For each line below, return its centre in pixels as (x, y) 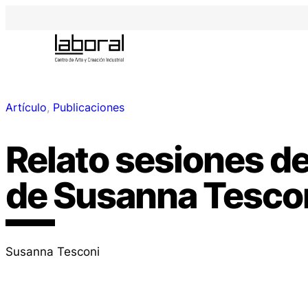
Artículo (26, 108)
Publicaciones (89, 108)
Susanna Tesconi (53, 251)
